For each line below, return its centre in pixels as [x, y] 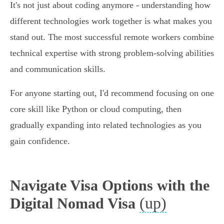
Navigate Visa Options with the [110, 185]
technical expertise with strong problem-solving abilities [112, 53]
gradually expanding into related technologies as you [106, 125]
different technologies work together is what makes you [111, 21]
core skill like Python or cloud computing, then [96, 109]
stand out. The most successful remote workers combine [112, 37]
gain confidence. [40, 141]
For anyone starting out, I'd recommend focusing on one [112, 93]
